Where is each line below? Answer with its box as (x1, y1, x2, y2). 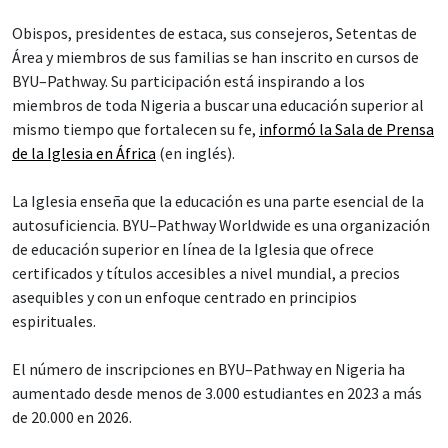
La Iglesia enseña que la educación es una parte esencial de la (12, 191, 424, 212)
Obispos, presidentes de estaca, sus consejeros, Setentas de (12, 23, 417, 44)
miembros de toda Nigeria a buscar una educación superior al (12, 95, 424, 116)
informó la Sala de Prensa (259, 119, 434, 140)
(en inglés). (156, 143, 235, 164)
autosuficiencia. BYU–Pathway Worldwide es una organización (12, 215, 430, 236)
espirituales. (12, 311, 96, 332)
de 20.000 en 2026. (12, 407, 132, 428)
